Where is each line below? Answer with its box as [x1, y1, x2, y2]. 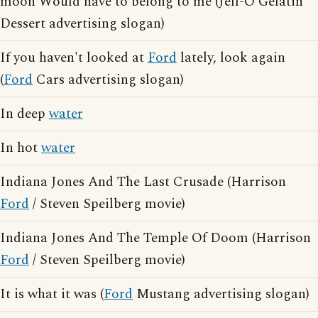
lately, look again [177, 48, 285, 68]
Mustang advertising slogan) [133, 284, 309, 305]
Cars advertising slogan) [33, 70, 184, 90]
